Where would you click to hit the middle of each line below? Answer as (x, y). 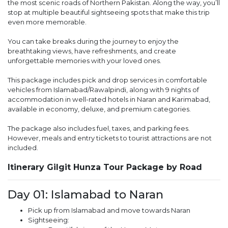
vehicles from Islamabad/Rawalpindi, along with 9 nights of (103, 90)
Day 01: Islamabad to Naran (85, 195)
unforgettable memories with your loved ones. (84, 61)
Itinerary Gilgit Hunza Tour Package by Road (105, 167)
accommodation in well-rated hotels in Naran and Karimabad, (109, 99)
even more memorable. (47, 22)
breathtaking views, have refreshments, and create (92, 51)
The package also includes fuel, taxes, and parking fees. (99, 129)
